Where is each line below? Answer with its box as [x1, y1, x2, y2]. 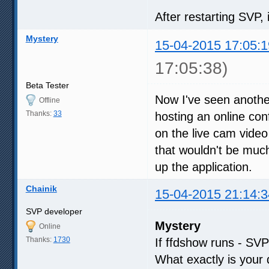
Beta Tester [25, 80, 69, 90]
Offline [38, 95, 60, 104]
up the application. [155, 160, 252, 174]
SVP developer [25, 206, 82, 216]
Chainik [25, 183, 57, 193]
